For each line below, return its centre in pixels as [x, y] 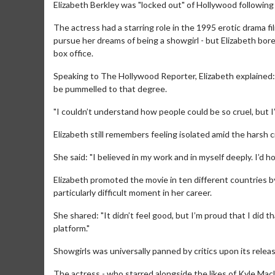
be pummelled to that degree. [110, 89]
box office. [73, 53]
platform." [72, 228]
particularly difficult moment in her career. [133, 192]
